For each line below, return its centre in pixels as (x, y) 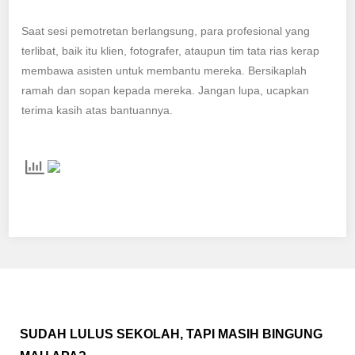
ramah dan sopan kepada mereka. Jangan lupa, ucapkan (166, 90)
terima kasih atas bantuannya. (97, 110)
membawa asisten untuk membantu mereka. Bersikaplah (164, 70)
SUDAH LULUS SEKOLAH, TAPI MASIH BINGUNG (171, 334)
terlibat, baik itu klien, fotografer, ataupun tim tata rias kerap (171, 50)
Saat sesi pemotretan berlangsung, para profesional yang (166, 31)
